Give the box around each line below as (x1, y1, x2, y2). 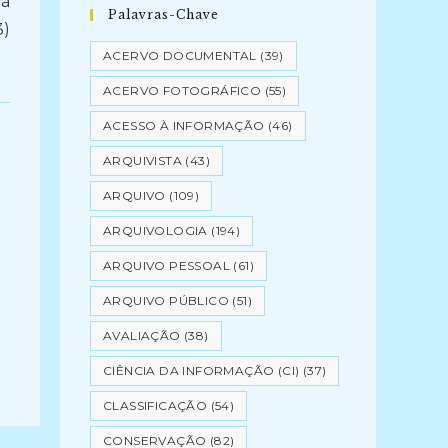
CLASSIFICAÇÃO (103, 398, 208, 413)
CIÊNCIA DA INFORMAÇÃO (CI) (103, 363, 300, 378)
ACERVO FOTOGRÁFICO (103, 83, 262, 98)
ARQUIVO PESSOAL (103, 258, 231, 273)
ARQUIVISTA (103, 153, 183, 168)
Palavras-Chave (108, 7, 219, 22)
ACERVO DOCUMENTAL (103, 48, 257, 63)
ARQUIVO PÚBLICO (103, 293, 230, 308)
